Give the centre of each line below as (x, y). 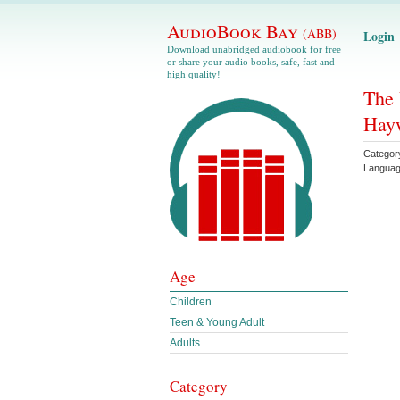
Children (191, 302)
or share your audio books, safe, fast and (251, 62)
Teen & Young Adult (217, 322)
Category (199, 386)
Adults (185, 343)
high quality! (194, 74)
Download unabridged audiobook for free (254, 49)
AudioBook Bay (235, 31)
